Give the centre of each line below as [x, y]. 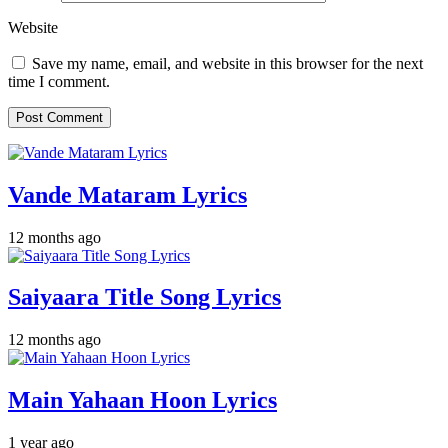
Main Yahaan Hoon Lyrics [142, 400]
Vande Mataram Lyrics [127, 194]
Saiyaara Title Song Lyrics [144, 297]
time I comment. [59, 81]
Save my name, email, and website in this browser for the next [227, 63]
